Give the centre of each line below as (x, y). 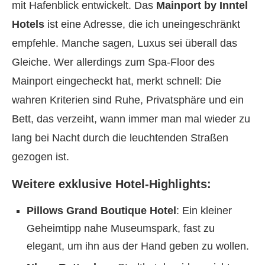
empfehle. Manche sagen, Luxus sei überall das (125, 43)
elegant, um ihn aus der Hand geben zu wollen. (138, 246)
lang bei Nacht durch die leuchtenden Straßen (120, 138)
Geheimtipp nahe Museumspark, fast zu (121, 228)
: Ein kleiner (204, 211)
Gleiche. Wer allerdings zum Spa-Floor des (113, 62)
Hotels (28, 24)
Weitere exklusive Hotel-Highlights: (112, 184)
